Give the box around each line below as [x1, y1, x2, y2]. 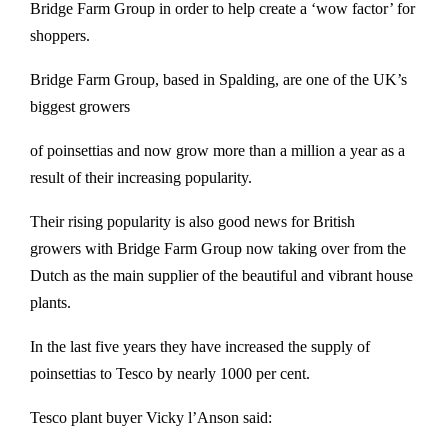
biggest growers [30, 98, 130, 115]
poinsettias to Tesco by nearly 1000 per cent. [30, 365, 318, 382]
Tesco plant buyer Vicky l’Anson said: [30, 409, 272, 426]
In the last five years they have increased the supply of [30, 338, 370, 355]
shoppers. [30, 27, 94, 44]
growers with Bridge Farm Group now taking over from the [30, 240, 406, 257]
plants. [30, 294, 79, 311]
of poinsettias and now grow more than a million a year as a [30, 142, 405, 159]
